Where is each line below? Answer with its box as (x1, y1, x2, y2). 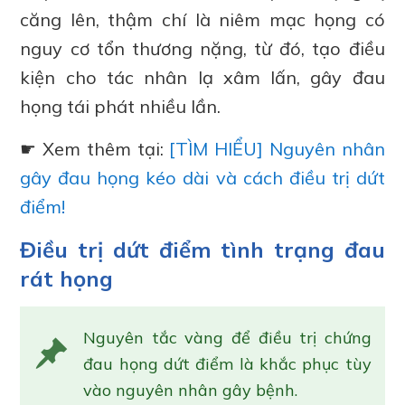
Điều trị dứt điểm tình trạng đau (20, 236, 385, 264)
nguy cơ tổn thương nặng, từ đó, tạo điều (20, 37, 385, 61)
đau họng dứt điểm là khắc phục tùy (83, 353, 372, 375)
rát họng (20, 265, 114, 293)
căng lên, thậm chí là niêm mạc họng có (20, 8, 385, 32)
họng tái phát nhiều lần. (20, 95, 221, 118)
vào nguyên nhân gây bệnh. (83, 380, 303, 401)
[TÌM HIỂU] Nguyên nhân (169, 137, 385, 161)
